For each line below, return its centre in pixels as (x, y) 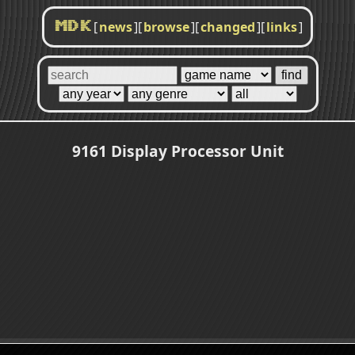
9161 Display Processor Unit (177, 151)
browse (166, 27)
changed (228, 27)
